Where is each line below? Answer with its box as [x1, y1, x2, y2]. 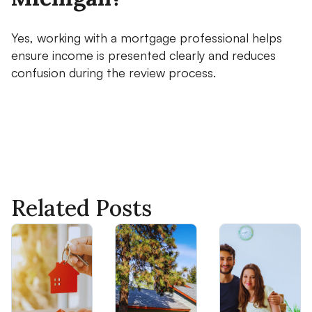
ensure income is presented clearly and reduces [11, 47, 276, 63]
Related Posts [11, 193, 152, 222]
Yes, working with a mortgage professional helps [11, 29, 282, 45]
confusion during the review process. [11, 64, 216, 80]
